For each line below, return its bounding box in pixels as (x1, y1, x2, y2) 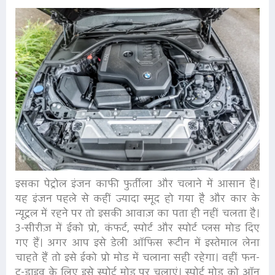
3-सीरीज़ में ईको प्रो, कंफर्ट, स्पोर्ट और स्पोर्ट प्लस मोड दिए (15, 220, 260, 238)
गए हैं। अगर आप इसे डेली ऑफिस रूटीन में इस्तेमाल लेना (15, 235, 260, 252)
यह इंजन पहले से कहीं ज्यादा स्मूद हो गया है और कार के (15, 191, 260, 208)
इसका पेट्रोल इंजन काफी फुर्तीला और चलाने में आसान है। (15, 176, 260, 193)
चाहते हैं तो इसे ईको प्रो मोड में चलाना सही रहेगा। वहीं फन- (15, 250, 260, 267)
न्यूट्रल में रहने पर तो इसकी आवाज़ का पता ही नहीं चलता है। (15, 206, 260, 223)
